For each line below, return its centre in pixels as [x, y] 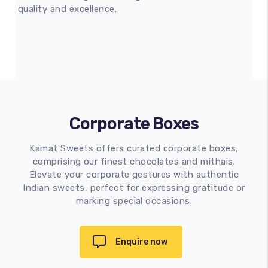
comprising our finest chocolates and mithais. [134, 161]
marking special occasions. [134, 201]
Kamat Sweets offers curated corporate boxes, [134, 148]
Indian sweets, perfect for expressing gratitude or [134, 188]
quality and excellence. [68, 9]
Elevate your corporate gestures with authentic [134, 174]
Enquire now [141, 242]
